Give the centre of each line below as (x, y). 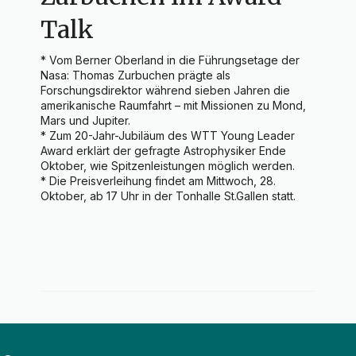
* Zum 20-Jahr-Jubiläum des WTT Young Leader (168, 136)
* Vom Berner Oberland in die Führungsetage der (170, 60)
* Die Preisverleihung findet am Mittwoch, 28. (159, 181)
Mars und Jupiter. (86, 121)
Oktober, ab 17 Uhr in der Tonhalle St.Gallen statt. (168, 196)
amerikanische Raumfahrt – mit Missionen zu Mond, (174, 106)
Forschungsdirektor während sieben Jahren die (166, 91)
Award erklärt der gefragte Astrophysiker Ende (164, 151)
